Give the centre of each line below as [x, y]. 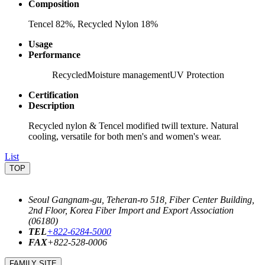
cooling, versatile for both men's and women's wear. [125, 136]
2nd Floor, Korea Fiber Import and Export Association [131, 210]
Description [51, 105]
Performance [54, 54]
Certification [54, 95]
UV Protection [197, 75]
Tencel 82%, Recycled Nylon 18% [93, 24]
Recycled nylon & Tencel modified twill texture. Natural [133, 125]
